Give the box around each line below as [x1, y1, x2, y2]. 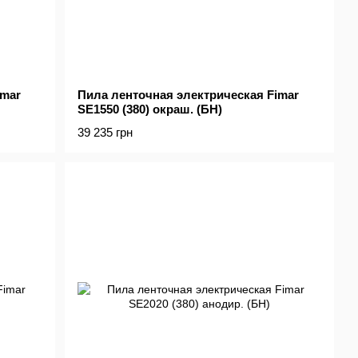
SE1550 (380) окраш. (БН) [78, 101, 223, 116]
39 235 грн [78, 125, 133, 139]
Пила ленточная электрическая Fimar [78, 87, 300, 101]
